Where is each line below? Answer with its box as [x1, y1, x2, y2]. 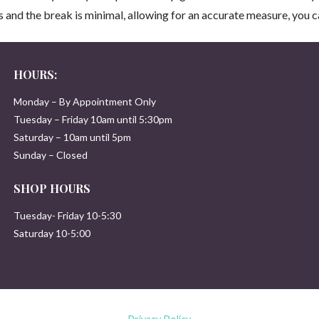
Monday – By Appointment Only [13, 95, 156, 108]
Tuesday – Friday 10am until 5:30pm [13, 113, 172, 125]
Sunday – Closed [13, 148, 88, 161]
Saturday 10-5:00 [13, 226, 90, 239]
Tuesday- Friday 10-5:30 [13, 209, 121, 221]
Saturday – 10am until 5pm [13, 130, 131, 143]
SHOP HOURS [13, 180, 90, 196]
